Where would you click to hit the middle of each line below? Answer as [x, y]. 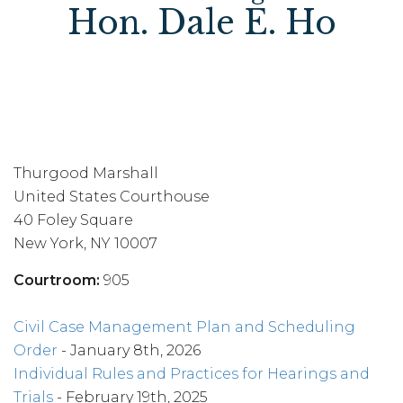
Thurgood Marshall [86, 173]
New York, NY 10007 [85, 243]
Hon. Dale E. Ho [201, 23]
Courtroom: [57, 280]
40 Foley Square [73, 220]
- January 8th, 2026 [129, 350]
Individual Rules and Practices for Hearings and [192, 374]
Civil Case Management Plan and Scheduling [184, 327]
